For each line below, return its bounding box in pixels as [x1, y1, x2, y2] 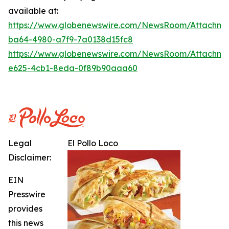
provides [8, 203, 42, 214]
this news [8, 218, 43, 228]
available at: [8, 6, 58, 16]
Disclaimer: [8, 152, 51, 163]
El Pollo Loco [67, 138, 118, 148]
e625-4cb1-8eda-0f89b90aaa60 [8, 63, 138, 73]
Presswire [8, 189, 45, 199]
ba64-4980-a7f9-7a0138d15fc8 [8, 34, 133, 44]
